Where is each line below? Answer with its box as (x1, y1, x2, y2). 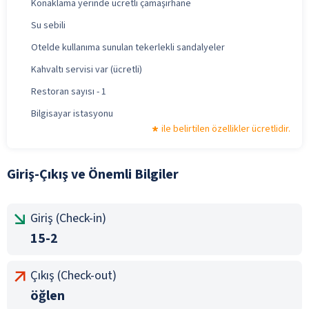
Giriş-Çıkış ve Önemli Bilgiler (7, 164, 179, 184)
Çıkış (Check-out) (30, 266, 117, 284)
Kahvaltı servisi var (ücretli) (31, 62, 142, 77)
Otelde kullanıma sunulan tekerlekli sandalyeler (31, 40, 225, 54)
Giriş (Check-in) (30, 209, 106, 227)
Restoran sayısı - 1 (31, 84, 106, 99)
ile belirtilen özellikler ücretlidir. (161, 121, 290, 136)
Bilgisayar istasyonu (31, 106, 113, 121)
